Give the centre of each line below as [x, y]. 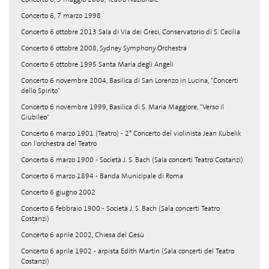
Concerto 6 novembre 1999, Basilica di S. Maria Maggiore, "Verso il [122, 107]
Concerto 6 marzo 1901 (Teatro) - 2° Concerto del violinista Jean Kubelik [131, 133]
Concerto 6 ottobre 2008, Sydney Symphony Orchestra [104, 48]
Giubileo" [35, 117]
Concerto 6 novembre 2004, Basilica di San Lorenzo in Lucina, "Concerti [130, 80]
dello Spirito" [41, 91]
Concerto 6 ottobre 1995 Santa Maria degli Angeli [97, 64]
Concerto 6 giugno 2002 [58, 192]
